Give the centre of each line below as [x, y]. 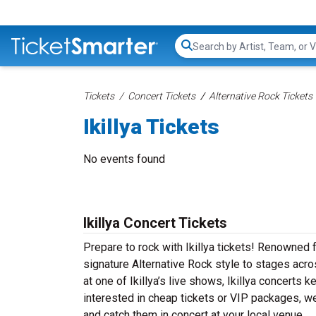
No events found [124, 159]
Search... [212, 53]
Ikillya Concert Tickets [155, 223]
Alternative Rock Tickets [261, 96]
